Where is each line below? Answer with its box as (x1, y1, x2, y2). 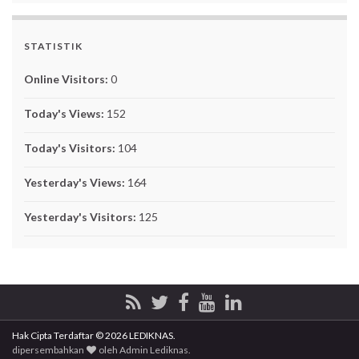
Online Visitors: (24, 72, 111, 87)
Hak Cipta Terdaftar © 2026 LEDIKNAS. (12, 329, 175, 342)
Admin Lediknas (119, 344, 189, 357)
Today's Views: (24, 107, 107, 121)
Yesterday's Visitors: (24, 210, 139, 224)
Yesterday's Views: (24, 175, 127, 190)
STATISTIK (24, 40, 83, 53)
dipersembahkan (12, 344, 86, 357)
